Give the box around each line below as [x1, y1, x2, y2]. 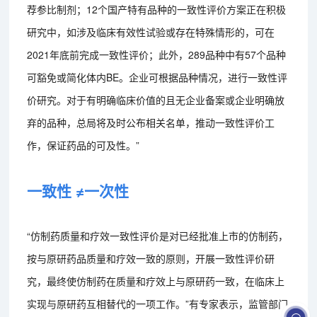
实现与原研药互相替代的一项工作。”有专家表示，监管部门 [27, 296, 289, 311]
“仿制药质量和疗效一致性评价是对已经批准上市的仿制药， [27, 228, 289, 243]
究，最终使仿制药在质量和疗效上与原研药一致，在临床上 [27, 273, 285, 288]
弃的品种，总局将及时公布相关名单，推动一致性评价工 [27, 115, 275, 129]
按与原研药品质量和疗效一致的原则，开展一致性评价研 [27, 250, 275, 265]
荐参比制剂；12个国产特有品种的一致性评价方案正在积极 [27, 1, 287, 16]
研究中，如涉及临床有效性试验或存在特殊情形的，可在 [27, 24, 275, 39]
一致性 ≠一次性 [27, 179, 129, 201]
